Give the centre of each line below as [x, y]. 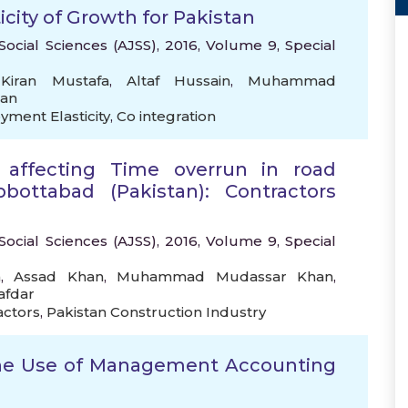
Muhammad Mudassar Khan [225, 276]
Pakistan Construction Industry [156, 312]
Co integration [166, 116]
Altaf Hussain [178, 81]
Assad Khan [59, 276]
